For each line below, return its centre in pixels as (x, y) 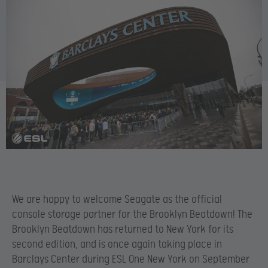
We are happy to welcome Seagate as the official (117, 200)
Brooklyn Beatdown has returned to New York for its (123, 230)
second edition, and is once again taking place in (117, 245)
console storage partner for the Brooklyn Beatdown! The (132, 215)
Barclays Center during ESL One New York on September (131, 260)
